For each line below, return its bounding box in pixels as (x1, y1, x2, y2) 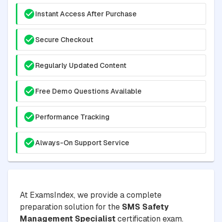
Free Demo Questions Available (35, 86, 142, 96)
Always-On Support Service (35, 138, 129, 147)
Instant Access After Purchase (35, 9, 137, 18)
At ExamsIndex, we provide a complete (20, 189, 162, 200)
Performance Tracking (35, 112, 110, 121)
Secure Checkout (35, 35, 93, 44)
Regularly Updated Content (35, 60, 126, 70)
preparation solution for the (20, 201, 122, 212)
